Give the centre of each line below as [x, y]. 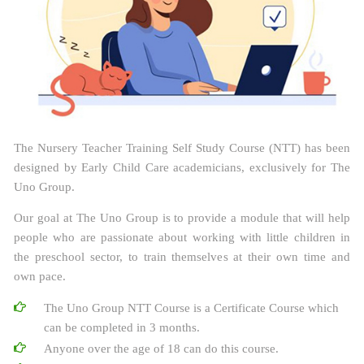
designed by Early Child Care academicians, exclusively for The [182, 168]
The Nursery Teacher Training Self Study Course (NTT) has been [182, 148]
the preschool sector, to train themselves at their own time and [182, 257]
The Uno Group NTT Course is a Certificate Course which [191, 308]
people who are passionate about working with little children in [182, 238]
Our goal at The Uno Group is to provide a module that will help [182, 218]
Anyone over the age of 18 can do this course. [161, 349]
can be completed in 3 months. [122, 328]
